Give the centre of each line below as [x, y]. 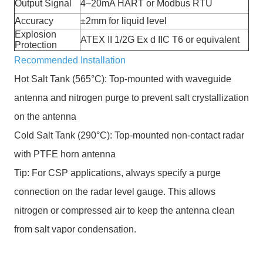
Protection [36, 45]
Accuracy [34, 21]
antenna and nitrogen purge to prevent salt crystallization [131, 98]
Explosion [36, 34]
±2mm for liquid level [124, 21]
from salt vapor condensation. [75, 229]
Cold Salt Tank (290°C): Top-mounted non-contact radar [129, 135]
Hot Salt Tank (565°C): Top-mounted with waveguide [123, 79]
